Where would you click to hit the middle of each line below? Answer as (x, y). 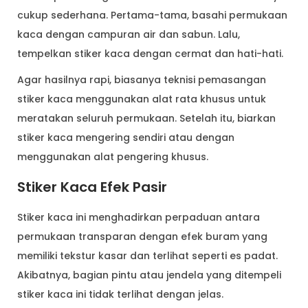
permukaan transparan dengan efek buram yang (142, 237)
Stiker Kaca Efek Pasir (92, 187)
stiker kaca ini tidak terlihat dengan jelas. (120, 295)
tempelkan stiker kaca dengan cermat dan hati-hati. (150, 54)
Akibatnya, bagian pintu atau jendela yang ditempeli (149, 275)
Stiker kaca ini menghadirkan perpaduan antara (139, 218)
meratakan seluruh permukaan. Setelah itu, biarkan (146, 119)
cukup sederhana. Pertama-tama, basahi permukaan (152, 15)
